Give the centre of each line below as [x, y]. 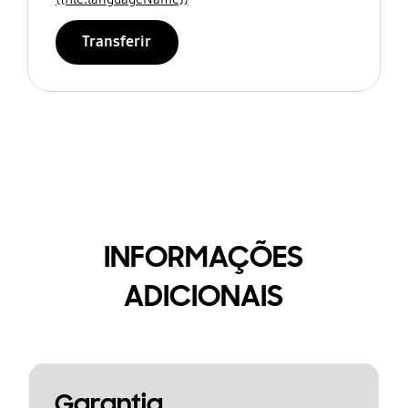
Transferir [117, 42]
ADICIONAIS [204, 296]
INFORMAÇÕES [204, 256]
